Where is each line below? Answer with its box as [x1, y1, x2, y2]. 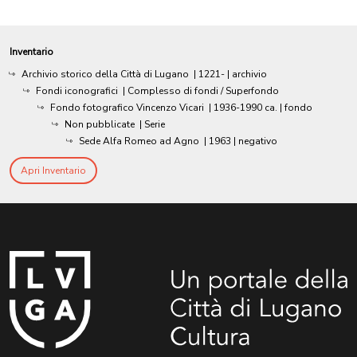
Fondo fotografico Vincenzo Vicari [50, 100, 204, 114]
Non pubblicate [65, 117, 135, 131]
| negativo [233, 134, 277, 147]
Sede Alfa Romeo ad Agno [79, 134, 199, 147]
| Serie [139, 117, 165, 131]
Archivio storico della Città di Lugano [22, 67, 189, 80]
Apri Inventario [21, 163, 86, 177]
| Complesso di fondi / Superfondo [123, 84, 279, 97]
